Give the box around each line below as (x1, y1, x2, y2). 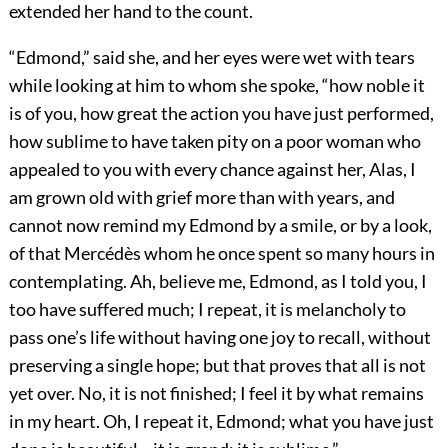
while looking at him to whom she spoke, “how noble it (8, 73, 425, 96)
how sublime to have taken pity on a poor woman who (8, 129, 421, 152)
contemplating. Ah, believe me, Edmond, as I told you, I (8, 269, 427, 292)
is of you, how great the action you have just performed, (8, 101, 434, 124)
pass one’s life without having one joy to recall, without (8, 325, 431, 348)
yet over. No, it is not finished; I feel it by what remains (8, 381, 424, 404)
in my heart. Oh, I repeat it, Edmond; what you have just (8, 409, 434, 432)
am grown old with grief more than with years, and (8, 185, 395, 208)
